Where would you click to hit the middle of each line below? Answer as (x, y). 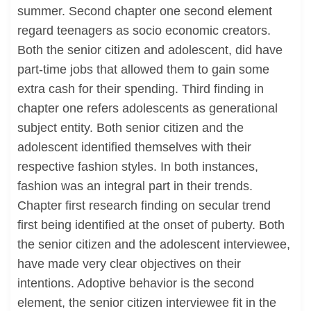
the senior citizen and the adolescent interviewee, (154, 244)
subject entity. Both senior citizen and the (131, 128)
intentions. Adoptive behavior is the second (136, 283)
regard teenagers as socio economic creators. (144, 31)
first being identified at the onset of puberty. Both (151, 225)
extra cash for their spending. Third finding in (141, 89)
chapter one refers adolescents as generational (148, 108)
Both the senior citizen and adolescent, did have (150, 50)
